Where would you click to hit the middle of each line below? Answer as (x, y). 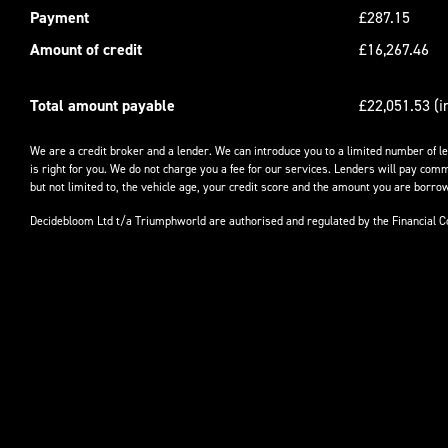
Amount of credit (86, 49)
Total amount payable (102, 105)
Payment (59, 17)
